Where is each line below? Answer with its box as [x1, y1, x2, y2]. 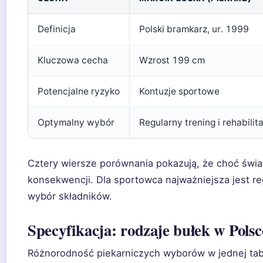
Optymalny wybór [38, 117, 114, 128]
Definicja [38, 23, 76, 35]
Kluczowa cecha [38, 55, 108, 66]
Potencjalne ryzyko [38, 86, 120, 97]
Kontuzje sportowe [139, 86, 220, 97]
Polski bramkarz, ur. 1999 [139, 23, 249, 35]
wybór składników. [28, 190, 112, 202]
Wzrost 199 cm [139, 55, 205, 66]
